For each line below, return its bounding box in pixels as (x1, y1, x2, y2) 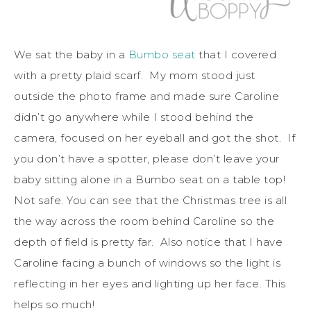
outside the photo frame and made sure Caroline (14, 89, 279, 103)
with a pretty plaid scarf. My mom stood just (14, 68, 255, 82)
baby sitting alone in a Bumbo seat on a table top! (14, 172, 289, 186)
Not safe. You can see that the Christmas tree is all (14, 193, 287, 207)
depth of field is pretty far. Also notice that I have (14, 235, 283, 249)
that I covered (195, 47, 276, 61)
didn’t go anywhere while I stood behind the (14, 110, 254, 124)
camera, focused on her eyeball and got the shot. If (14, 131, 295, 144)
